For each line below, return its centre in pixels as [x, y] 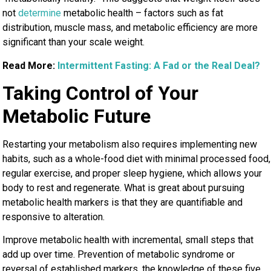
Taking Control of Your [101, 93]
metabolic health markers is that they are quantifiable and [123, 203]
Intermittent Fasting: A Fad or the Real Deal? [159, 65]
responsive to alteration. [54, 217]
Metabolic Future [77, 116]
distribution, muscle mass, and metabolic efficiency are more [130, 28]
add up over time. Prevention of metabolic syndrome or [119, 255]
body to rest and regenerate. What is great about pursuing [124, 188]
